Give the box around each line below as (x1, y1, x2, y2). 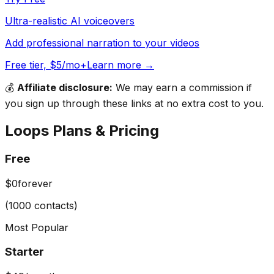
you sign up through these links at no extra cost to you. (5, 97, 264, 110)
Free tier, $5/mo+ (5, 59, 87, 72)
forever (18, 177, 53, 190)
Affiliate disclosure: (17, 81, 113, 94)
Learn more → (87, 59, 154, 72)
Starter (5, 245, 44, 259)
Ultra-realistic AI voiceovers (5, 15, 135, 28)
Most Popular (5, 221, 68, 234)
